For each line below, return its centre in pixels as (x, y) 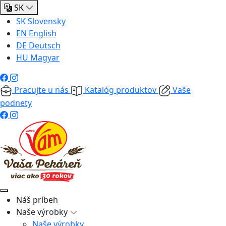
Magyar (45, 58)
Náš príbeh (37, 200)
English (43, 33)
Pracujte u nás (41, 90)
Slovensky (47, 21)
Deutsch (45, 45)
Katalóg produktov (121, 90)
